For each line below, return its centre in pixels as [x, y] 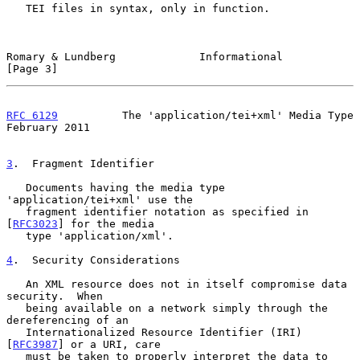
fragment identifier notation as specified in [16, 211]
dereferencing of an [67, 320]
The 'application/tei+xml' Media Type [206, 115]
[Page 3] [32, 68]
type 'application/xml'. [16, 235]
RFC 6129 [32, 115]
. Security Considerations [96, 260]
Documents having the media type [16, 187]
